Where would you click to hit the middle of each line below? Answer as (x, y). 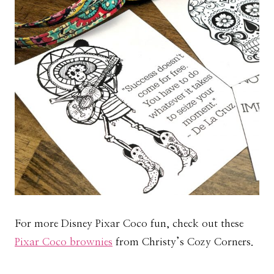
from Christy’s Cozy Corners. (183, 242)
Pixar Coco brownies (64, 242)
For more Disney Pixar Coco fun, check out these (129, 224)
